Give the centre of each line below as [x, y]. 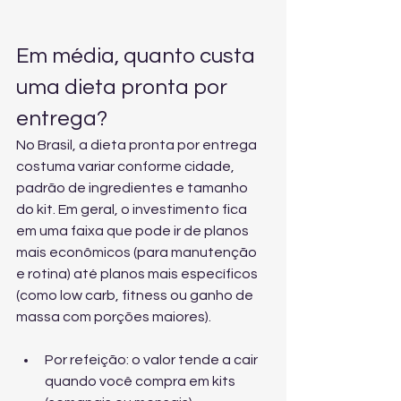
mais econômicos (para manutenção [138, 252]
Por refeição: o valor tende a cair [153, 360]
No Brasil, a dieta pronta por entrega [138, 145]
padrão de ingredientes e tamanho [133, 188]
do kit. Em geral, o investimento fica [133, 209]
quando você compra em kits [141, 381]
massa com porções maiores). [114, 317]
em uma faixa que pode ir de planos [134, 231]
